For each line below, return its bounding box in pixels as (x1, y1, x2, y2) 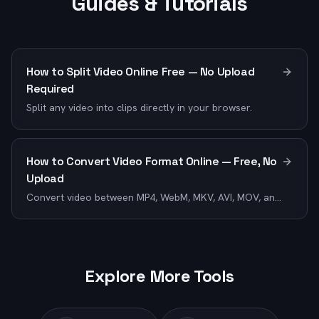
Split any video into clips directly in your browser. (26, 101, 252, 114)
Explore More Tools (85, 265, 234, 287)
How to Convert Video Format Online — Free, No (26, 154, 278, 169)
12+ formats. (26, 205, 85, 218)
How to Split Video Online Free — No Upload (26, 64, 255, 79)
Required (26, 81, 74, 96)
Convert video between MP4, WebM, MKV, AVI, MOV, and (26, 191, 281, 204)
